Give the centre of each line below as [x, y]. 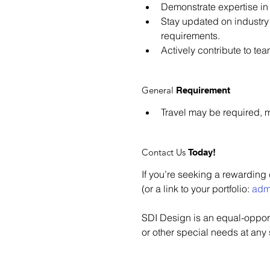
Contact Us [165, 152]
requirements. [191, 35]
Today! [202, 152]
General [159, 90]
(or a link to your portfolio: [197, 188]
